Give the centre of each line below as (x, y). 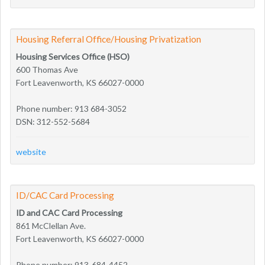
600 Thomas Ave (47, 69)
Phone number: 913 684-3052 (71, 108)
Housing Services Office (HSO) (73, 56)
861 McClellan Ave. (51, 225)
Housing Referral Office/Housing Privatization (109, 39)
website (31, 151)
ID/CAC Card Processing (65, 195)
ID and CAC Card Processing (69, 212)
